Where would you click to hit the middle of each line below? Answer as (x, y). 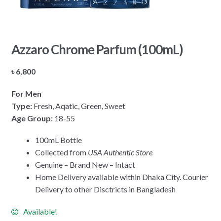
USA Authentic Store (120, 152)
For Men (26, 93)
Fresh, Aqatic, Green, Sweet (78, 106)
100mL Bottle (58, 140)
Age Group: (33, 118)
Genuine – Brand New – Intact (85, 165)
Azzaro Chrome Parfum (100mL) (97, 50)
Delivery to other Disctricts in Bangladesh (105, 189)
